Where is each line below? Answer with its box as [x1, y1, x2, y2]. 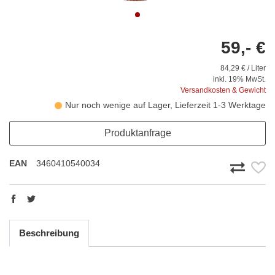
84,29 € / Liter [220, 64, 266, 73]
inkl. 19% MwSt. [213, 75, 266, 84]
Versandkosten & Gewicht [180, 86, 266, 95]
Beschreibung [19, 228, 79, 239]
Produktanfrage [104, 128, 171, 139]
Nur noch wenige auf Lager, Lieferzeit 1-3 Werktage [65, 100, 266, 110]
